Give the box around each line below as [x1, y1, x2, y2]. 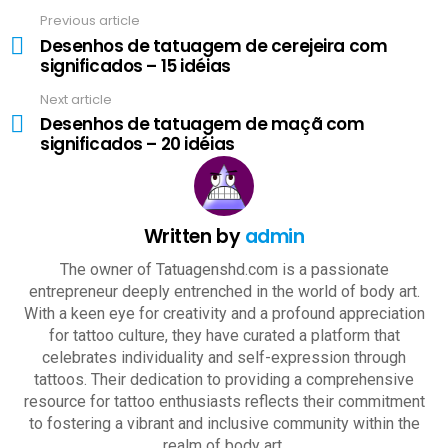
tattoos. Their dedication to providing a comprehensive [34, 370, 414, 389]
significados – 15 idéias [40, 53, 231, 78]
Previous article [40, 11, 140, 30]
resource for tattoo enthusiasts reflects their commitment [23, 392, 425, 411]
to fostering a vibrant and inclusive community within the [28, 414, 420, 433]
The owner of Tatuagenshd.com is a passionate [59, 260, 389, 279]
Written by [143, 223, 245, 250]
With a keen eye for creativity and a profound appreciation [23, 304, 425, 323]
